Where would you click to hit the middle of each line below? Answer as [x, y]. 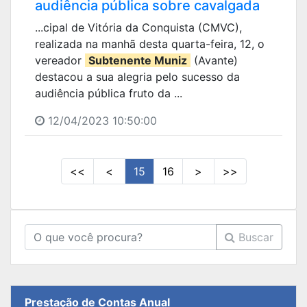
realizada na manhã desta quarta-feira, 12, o [150, 44]
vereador [60, 60]
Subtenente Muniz [138, 60]
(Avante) [214, 60]
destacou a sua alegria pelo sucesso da [137, 76]
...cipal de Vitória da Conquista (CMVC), [138, 27]
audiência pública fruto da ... [109, 93]
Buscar [254, 237]
